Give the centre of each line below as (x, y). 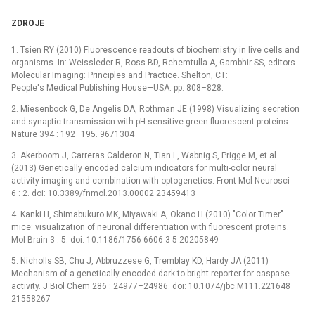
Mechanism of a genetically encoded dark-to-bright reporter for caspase (150, 274)
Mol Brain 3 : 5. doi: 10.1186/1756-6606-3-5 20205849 (115, 240)
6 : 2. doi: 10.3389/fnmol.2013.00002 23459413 (103, 194)
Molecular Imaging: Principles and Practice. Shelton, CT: (120, 76)
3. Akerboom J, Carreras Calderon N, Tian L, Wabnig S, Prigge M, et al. (145, 156)
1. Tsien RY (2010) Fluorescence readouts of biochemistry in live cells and (155, 50)
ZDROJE (28, 24)
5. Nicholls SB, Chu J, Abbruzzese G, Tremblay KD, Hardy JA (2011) (140, 261)
